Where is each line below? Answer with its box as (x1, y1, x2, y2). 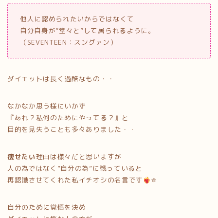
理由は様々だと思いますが (36, 152, 122, 162)
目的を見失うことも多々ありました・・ (7, 125, 136, 134)
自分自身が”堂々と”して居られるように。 (20, 26, 155, 36)
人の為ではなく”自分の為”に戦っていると (7, 163, 143, 173)
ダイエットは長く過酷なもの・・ (7, 74, 115, 84)
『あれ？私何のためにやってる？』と (7, 113, 129, 123)
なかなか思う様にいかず (7, 101, 86, 111)
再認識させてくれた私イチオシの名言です (7, 175, 143, 185)
